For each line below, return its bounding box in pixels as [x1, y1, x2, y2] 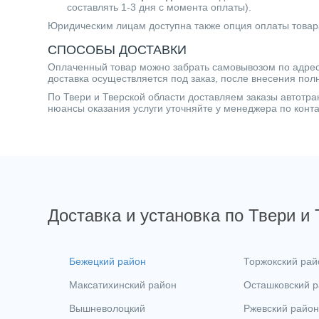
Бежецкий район [69, 256, 147, 267]
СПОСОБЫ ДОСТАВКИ [48, 39, 187, 58]
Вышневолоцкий [69, 303, 146, 314]
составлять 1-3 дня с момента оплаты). [67, 1, 252, 13]
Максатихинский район [69, 279, 177, 291]
